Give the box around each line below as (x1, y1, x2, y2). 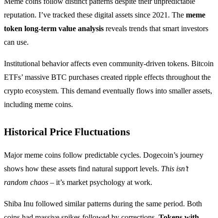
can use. (4, 37, 29, 46)
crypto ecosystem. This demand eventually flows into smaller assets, (4, 86, 212, 95)
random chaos (4, 178, 48, 186)
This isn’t (161, 164, 188, 173)
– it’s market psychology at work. (48, 178, 152, 186)
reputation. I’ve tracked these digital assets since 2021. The (4, 10, 186, 19)
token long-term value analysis (4, 24, 104, 33)
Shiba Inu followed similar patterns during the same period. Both (4, 199, 202, 208)
